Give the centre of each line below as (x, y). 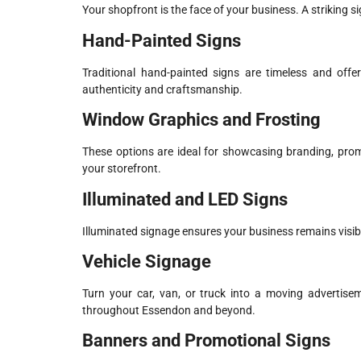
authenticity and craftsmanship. (162, 89)
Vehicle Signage (147, 261)
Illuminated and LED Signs (185, 199)
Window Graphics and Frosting (201, 120)
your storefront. (122, 169)
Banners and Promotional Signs (206, 341)
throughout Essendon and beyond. (169, 310)
